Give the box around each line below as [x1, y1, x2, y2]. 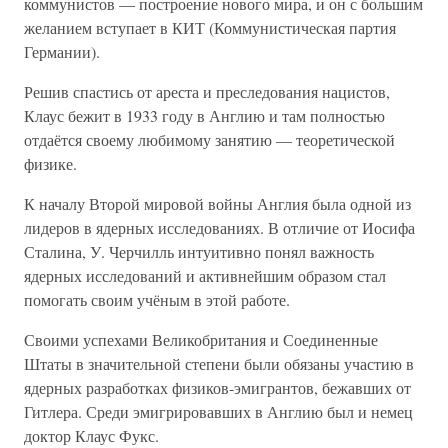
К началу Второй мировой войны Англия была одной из [24, 193, 411, 214]
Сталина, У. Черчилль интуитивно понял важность [24, 241, 374, 262]
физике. [24, 153, 77, 174]
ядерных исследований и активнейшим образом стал [24, 265, 386, 286]
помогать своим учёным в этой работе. [24, 289, 290, 310]
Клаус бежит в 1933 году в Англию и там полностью [24, 105, 385, 126]
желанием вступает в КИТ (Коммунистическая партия [24, 17, 396, 38]
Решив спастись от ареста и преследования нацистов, [24, 81, 390, 102]
